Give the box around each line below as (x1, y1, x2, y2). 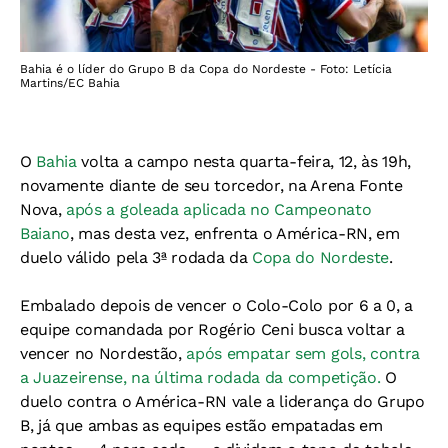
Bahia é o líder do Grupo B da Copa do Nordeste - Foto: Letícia (20, 62, 392, 76)
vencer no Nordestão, (20, 344, 187, 363)
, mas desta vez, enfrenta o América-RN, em (70, 224, 400, 243)
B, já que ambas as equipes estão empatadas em (20, 416, 383, 435)
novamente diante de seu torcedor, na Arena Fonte (20, 176, 403, 195)
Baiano (20, 224, 71, 243)
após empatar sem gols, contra (186, 344, 421, 363)
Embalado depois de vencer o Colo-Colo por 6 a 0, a (20, 296, 413, 315)
